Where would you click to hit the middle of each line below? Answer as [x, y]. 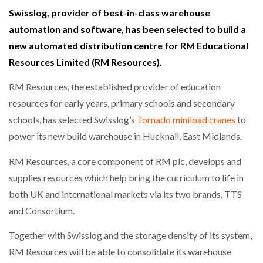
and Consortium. [42, 210]
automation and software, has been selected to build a [127, 29]
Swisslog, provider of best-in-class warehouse [109, 13]
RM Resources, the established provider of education [115, 87]
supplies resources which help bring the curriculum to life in [126, 177]
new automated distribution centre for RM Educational [129, 45]
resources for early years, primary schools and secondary [122, 103]
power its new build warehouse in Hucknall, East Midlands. [125, 136]
